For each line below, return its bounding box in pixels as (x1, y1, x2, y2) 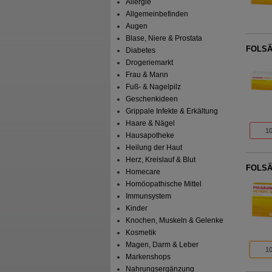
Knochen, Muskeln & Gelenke (126, 216, 224, 225)
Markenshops (126, 253, 171, 262)
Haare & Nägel (126, 119, 175, 128)
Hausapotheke (126, 131, 175, 140)
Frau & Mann (126, 70, 169, 80)
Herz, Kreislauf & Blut (126, 155, 196, 165)
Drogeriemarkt (126, 58, 174, 67)
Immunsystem (126, 192, 172, 201)
